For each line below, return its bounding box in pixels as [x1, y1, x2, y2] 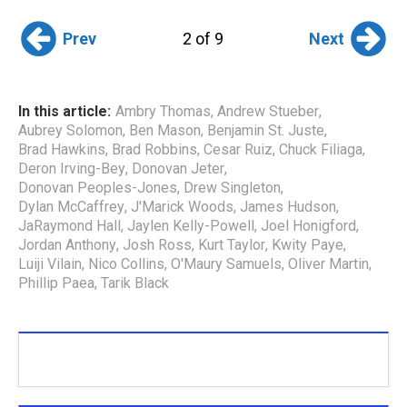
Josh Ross [123, 236, 192, 254]
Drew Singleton [184, 179, 281, 197]
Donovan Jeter [132, 160, 224, 178]
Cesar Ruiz [203, 141, 273, 159]
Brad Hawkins [18, 141, 105, 159]
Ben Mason [129, 122, 201, 140]
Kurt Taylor [198, 236, 265, 254]
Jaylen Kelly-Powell [127, 217, 254, 235]
